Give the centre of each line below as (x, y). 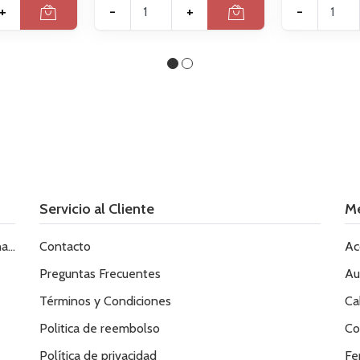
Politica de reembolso (100, 329)
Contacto (65, 247)
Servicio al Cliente (97, 209)
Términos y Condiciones (105, 301)
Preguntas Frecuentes (100, 274)
